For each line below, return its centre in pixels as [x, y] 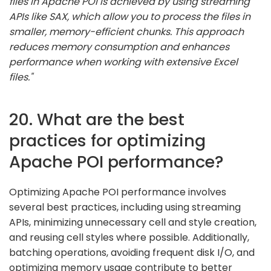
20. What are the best [97, 119]
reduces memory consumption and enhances [119, 47]
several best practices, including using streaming [125, 207]
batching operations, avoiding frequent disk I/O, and [132, 252]
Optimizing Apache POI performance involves [118, 192]
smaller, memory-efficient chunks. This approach [126, 31]
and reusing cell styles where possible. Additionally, [129, 237]
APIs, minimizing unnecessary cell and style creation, [133, 222]
